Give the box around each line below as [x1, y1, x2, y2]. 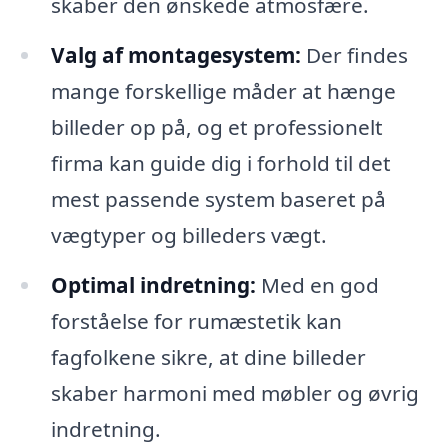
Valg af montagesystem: [50, 40, 301, 69]
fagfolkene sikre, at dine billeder [50, 342, 366, 371]
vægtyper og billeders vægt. [50, 220, 327, 249]
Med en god [255, 270, 379, 299]
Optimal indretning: [50, 270, 256, 299]
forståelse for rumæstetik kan [50, 306, 342, 335]
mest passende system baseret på [50, 184, 386, 213]
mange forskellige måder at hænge [50, 76, 396, 105]
